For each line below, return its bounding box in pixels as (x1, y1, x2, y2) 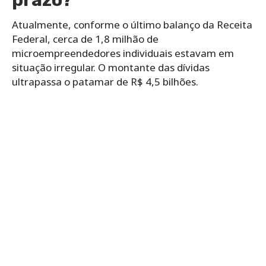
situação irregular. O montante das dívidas (12, 61, 210, 75)
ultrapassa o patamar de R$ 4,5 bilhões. (12, 75, 201, 89)
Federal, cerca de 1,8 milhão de (12, 32, 159, 46)
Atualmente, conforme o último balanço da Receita (12, 18, 252, 32)
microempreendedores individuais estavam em (12, 46, 234, 61)
